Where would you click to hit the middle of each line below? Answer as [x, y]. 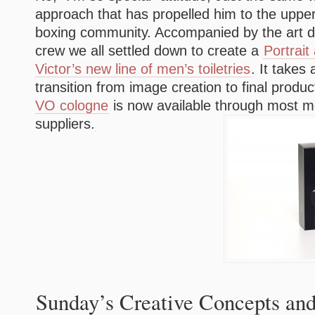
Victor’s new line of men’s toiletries [143, 69]
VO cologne [72, 105]
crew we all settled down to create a [149, 51]
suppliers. [65, 124]
